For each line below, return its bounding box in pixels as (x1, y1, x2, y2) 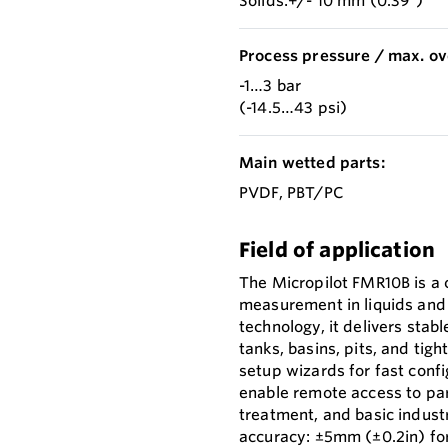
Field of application (239, 237, 436, 263)
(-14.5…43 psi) (239, 98, 348, 118)
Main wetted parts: (239, 153, 385, 173)
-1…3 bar (239, 76, 302, 96)
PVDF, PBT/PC (239, 183, 343, 203)
